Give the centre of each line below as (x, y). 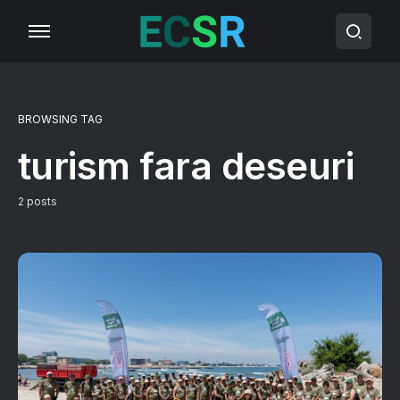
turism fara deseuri (186, 166)
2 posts (37, 201)
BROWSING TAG (60, 119)
